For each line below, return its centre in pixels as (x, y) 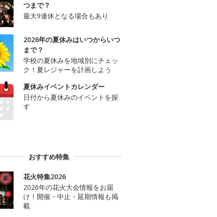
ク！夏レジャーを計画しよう (67, 70)
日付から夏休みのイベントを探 (71, 97)
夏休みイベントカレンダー (64, 87)
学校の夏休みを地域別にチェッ (71, 61)
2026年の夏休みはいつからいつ (72, 40)
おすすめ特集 (49, 156)
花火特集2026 (45, 176)
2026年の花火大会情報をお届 (68, 187)
